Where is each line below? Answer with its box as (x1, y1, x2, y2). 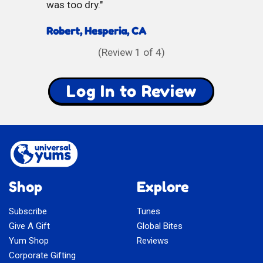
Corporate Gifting (9, 250, 76, 261)
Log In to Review (66, 81, 197, 100)
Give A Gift (9, 221, 50, 232)
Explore (137, 178, 190, 196)
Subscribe (9, 206, 47, 217)
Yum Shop (9, 235, 49, 247)
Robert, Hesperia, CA (46, 25, 146, 38)
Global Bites (137, 221, 183, 232)
